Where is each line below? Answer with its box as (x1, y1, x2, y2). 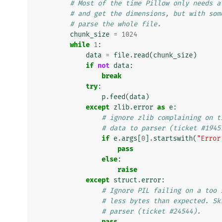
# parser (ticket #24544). (102, 207, 201, 216)
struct (113, 175, 137, 184)
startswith (153, 134, 193, 143)
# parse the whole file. (70, 19, 161, 28)
